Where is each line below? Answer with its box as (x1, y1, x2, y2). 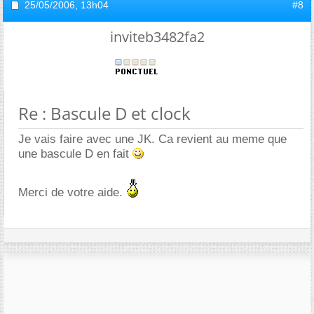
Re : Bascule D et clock (18, 101, 191, 125)
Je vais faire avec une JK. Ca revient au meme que (18, 132, 287, 146)
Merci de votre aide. (18, 185, 126, 199)
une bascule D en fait (18, 146, 132, 161)
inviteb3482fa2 (109, 27, 205, 46)
